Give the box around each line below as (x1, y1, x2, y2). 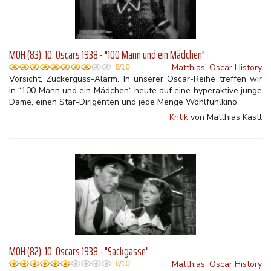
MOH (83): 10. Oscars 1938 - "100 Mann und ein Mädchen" (9, 45, 205, 64)
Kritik (169, 111, 188, 123)
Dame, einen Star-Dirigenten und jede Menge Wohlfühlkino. (9, 96, 239, 108)
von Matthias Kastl (188, 111, 262, 123)
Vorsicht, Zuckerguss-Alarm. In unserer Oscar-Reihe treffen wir (9, 73, 262, 85)
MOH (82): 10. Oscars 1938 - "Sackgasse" (9, 242, 149, 261)
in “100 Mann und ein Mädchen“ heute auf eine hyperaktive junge (9, 85, 262, 96)
